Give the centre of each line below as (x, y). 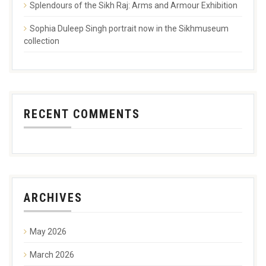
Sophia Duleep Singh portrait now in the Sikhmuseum (129, 28)
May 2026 (48, 231)
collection (42, 41)
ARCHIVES (53, 197)
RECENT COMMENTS (82, 114)
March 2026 (52, 254)
